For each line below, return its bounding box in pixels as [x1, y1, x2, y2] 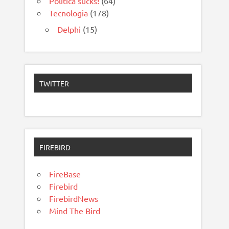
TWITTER [39, 78, 70, 88]
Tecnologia [49, 8, 88, 18]
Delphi [57, 24, 81, 35]
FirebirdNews [49, 193, 99, 204]
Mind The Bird [49, 205, 101, 216]
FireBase [49, 169, 81, 179]
